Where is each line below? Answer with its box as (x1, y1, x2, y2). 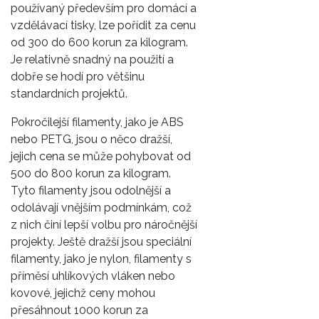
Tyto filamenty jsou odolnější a (11, 183, 171, 197)
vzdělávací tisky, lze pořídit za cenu (11, 18, 196, 32)
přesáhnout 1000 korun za (11, 303, 148, 317)
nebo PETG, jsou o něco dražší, (11, 132, 172, 146)
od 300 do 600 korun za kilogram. (11, 35, 188, 49)
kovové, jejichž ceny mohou (11, 286, 155, 300)
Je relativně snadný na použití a (11, 52, 174, 66)
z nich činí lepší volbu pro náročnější (11, 217, 197, 231)
